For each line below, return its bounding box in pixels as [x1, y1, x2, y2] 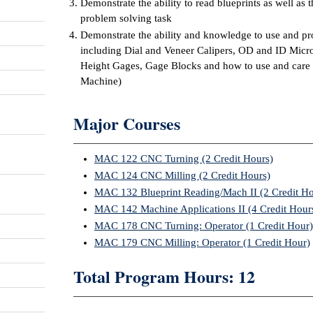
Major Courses [73, 111, 180, 136]
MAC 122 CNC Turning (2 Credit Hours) [94, 153, 273, 164]
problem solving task [80, 13, 172, 24]
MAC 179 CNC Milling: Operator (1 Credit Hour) [94, 237, 310, 248]
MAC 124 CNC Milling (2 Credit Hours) [94, 170, 270, 181]
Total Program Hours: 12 [73, 264, 255, 289]
